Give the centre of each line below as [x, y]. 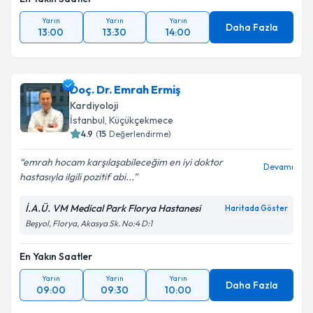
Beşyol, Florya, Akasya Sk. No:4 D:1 [89, 231]
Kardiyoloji [94, 113]
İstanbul [87, 128]
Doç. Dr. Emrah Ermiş [125, 97]
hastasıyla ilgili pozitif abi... [77, 184]
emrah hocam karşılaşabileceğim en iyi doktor [123, 170]
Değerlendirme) [140, 141]
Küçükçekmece [141, 128]
